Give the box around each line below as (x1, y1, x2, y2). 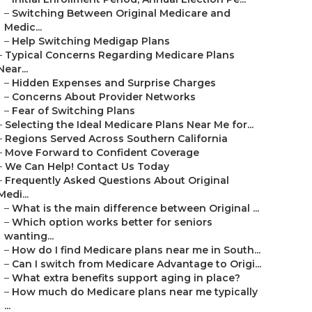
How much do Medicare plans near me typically (12, 286, 258, 298)
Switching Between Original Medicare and (12, 7, 231, 19)
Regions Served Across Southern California (5, 132, 228, 145)
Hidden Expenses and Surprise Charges (12, 77, 216, 89)
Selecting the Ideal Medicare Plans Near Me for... (5, 118, 253, 131)
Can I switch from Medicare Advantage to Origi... (12, 258, 261, 270)
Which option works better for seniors (12, 216, 212, 228)
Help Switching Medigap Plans (12, 35, 170, 47)
